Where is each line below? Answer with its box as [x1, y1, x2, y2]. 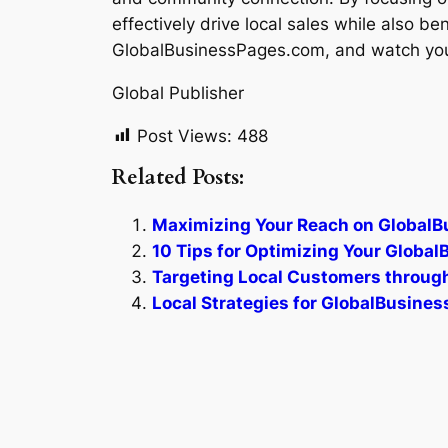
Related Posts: [112, 163, 244, 193]
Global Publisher [112, 82, 244, 103]
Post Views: [137, 125, 232, 146]
